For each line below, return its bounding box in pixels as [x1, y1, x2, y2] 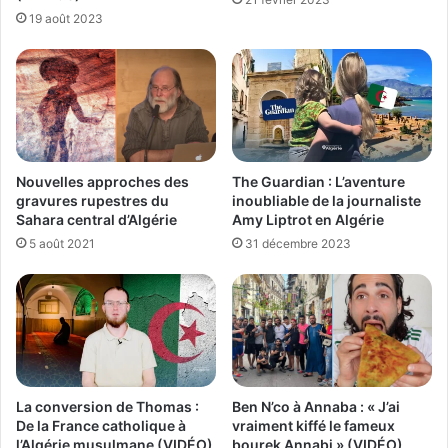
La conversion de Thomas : [16, 398, 199, 415]
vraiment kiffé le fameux [232, 416, 395, 434]
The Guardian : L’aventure [232, 173, 405, 191]
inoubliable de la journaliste [232, 192, 421, 210]
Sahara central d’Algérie [16, 211, 177, 229]
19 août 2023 [29, 11, 103, 27]
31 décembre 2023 [245, 236, 351, 252]
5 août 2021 [29, 236, 95, 252]
